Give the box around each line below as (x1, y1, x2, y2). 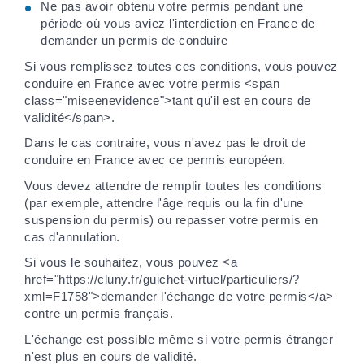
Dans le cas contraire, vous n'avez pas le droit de (24, 136, 305, 150)
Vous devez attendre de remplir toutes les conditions (24, 178, 322, 193)
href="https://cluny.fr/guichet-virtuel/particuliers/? (24, 272, 300, 287)
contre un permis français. (24, 306, 173, 321)
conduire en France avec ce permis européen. (24, 153, 286, 167)
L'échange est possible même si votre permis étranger (24, 331, 333, 346)
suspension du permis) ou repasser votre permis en (24, 212, 318, 227)
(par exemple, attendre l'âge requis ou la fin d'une (24, 195, 304, 210)
